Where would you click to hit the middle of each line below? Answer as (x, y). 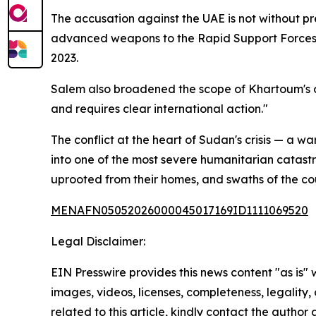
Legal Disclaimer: (98, 242)
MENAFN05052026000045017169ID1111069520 (180, 211)
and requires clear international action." (159, 109)
